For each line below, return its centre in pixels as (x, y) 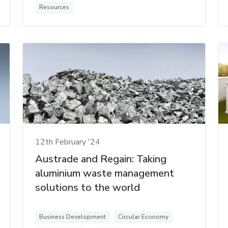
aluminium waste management (105, 174)
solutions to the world (88, 188)
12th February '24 (68, 142)
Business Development (73, 217)
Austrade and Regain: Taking (101, 159)
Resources (54, 7)
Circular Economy (144, 217)
